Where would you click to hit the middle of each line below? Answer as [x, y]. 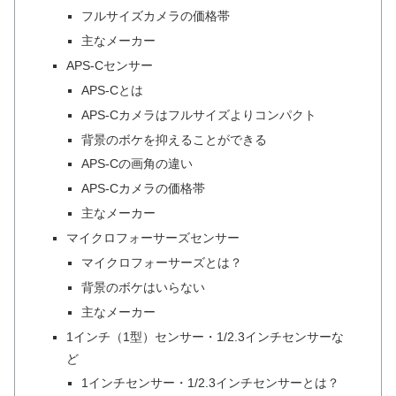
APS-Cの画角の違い [137, 164]
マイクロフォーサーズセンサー [152, 238]
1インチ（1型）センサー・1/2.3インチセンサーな [205, 336]
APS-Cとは [112, 90]
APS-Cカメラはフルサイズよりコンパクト [198, 114]
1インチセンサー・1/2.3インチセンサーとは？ [210, 383]
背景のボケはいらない [143, 287]
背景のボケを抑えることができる [174, 139]
